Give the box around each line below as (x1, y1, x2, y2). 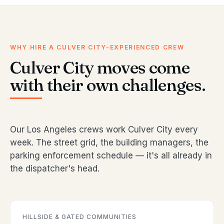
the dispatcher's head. (10, 163, 99, 174)
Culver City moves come (10, 57, 190, 78)
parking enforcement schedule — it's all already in (10, 150, 212, 161)
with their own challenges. (10, 74, 206, 96)
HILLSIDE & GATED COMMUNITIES (22, 213, 136, 221)
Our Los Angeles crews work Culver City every (10, 124, 198, 135)
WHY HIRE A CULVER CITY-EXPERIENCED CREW (10, 43, 184, 51)
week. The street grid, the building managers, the (10, 137, 208, 148)
